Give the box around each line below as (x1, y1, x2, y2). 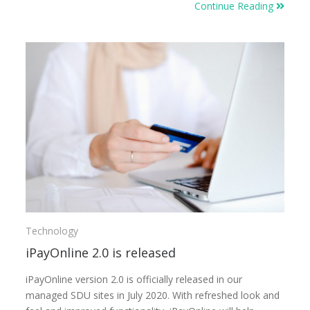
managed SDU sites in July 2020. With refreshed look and (26, 288, 280, 302)
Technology (26, 224, 79, 237)
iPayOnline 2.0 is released (26, 244, 176, 261)
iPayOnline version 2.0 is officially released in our (26, 272, 243, 286)
